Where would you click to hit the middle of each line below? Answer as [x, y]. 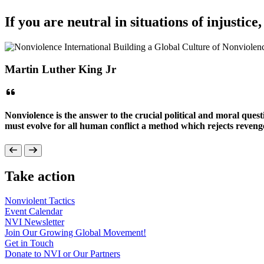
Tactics [62, 201]
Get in [17, 243]
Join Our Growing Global [54, 233]
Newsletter [44, 222]
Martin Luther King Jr [60, 70]
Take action [40, 176]
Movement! [125, 233]
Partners [105, 254]
